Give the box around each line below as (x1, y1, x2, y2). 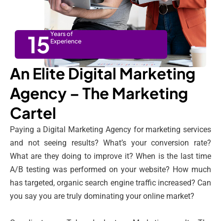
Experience (50, 37, 81, 45)
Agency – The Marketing (10, 83, 188, 103)
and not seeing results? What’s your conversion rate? (10, 138, 211, 148)
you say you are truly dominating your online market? (10, 191, 194, 201)
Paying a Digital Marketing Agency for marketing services (10, 125, 211, 135)
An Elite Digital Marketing (10, 64, 195, 83)
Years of (50, 30, 73, 38)
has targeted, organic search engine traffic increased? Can (10, 178, 211, 188)
